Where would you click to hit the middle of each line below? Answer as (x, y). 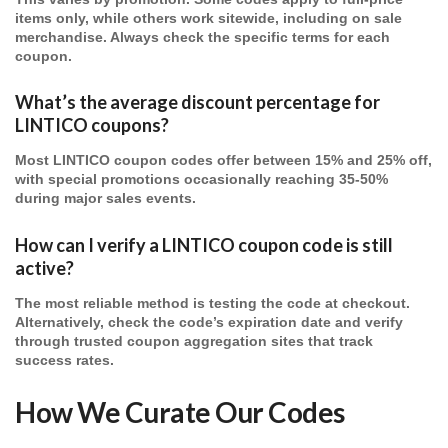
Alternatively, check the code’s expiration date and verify (209, 322)
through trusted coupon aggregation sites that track (194, 341)
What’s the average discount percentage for (197, 102)
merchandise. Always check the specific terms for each (202, 37)
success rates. (64, 360)
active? (44, 267)
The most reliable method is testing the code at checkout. (212, 303)
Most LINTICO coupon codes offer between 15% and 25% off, (223, 161)
